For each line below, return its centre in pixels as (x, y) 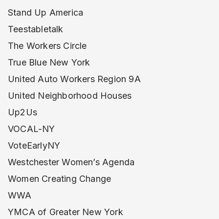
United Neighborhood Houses (70, 96)
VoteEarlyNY (34, 145)
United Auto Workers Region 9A (74, 79)
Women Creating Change (60, 179)
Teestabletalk (36, 29)
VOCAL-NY (32, 129)
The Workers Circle (47, 46)
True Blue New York (49, 62)
